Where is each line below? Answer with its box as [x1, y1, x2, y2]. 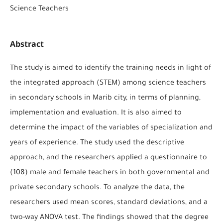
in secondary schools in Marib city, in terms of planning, [9, 95, 201, 103]
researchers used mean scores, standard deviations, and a [9, 199, 208, 207]
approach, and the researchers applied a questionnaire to [9, 154, 207, 162]
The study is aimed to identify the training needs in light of [9, 65, 211, 73]
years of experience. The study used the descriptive [9, 139, 184, 147]
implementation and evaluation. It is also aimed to [9, 110, 182, 117]
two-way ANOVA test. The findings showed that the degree [9, 214, 209, 222]
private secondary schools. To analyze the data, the [9, 184, 185, 192]
